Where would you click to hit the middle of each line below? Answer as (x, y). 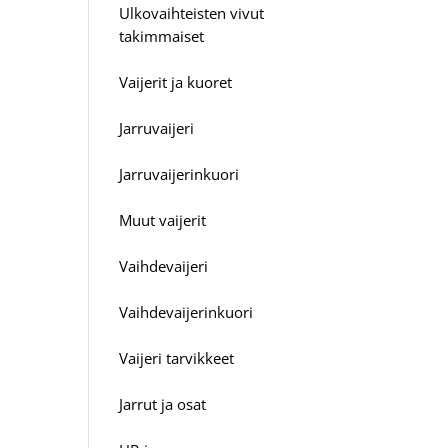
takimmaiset (162, 35)
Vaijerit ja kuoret (176, 81)
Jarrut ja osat (163, 403)
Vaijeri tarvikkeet (177, 357)
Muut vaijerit (163, 219)
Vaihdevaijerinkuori (186, 311)
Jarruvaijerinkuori (179, 173)
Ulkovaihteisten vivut (192, 12)
